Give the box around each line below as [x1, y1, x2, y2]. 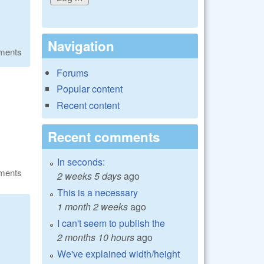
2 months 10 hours [57, 230, 134, 244]
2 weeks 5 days [57, 169, 121, 183]
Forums [57, 66, 88, 80]
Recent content [57, 98, 120, 112]
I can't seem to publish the [57, 216, 165, 230]
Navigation [48, 37, 114, 55]
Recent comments [48, 127, 160, 146]
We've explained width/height [57, 246, 180, 260]
